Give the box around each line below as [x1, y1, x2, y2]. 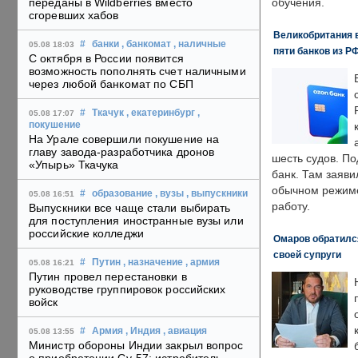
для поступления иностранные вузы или [29, 214, 244, 228]
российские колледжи [29, 227, 144, 241]
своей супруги [273, 249, 341, 260]
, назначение [123, 257, 183, 268]
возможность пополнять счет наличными [29, 65, 246, 78]
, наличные [173, 39, 226, 50]
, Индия [125, 326, 161, 336]
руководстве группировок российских [29, 283, 226, 296]
